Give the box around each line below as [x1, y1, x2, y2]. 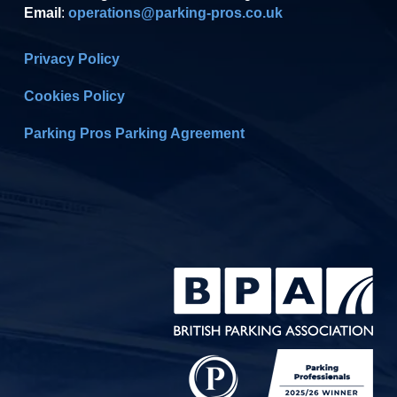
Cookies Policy [23, 88, 125, 104]
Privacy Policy [23, 51, 120, 66]
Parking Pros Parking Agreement [23, 125, 245, 141]
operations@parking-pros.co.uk [67, 4, 283, 20]
